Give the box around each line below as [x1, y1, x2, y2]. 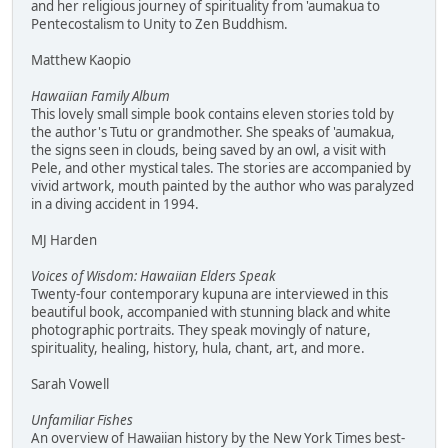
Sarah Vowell [31, 375, 109, 394]
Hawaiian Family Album [31, 87, 170, 106]
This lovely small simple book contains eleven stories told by [31, 105, 394, 124]
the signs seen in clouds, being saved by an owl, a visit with [31, 141, 386, 160]
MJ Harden [31, 231, 97, 250]
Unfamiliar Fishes [31, 411, 133, 430]
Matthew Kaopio [31, 51, 131, 70]
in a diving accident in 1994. [31, 195, 199, 214]
